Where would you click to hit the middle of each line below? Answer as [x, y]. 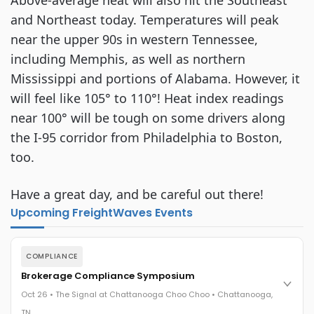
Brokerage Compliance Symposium [108, 276]
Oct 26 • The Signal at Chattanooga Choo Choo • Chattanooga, [147, 294]
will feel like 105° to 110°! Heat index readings [147, 98]
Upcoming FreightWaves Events [102, 213]
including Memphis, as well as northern [128, 59]
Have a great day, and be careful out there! [137, 194]
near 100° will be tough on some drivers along [148, 118]
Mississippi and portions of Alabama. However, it [155, 78]
